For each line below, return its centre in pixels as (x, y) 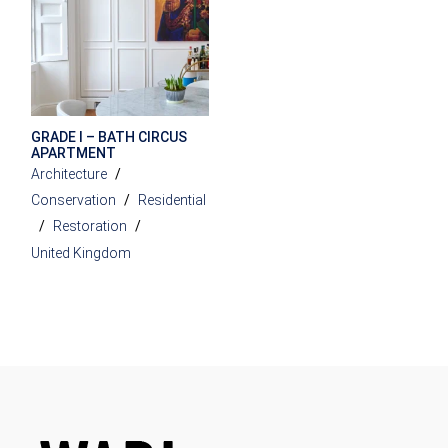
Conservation (74, 200)
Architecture (69, 173)
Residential (172, 200)
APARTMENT (74, 152)
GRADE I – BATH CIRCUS (109, 136)
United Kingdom (81, 252)
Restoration (90, 226)
